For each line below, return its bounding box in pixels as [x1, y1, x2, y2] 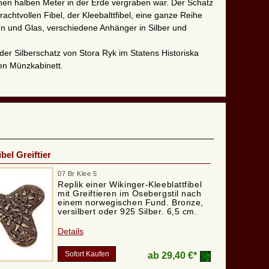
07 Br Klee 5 [58, 170, 97, 178]
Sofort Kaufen [64, 250, 109, 259]
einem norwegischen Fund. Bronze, [58, 198, 204, 208]
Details [58, 226, 83, 237]
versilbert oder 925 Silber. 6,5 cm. [58, 207, 198, 217]
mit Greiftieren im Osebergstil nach [58, 189, 202, 199]
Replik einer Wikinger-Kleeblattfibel [58, 180, 202, 190]
